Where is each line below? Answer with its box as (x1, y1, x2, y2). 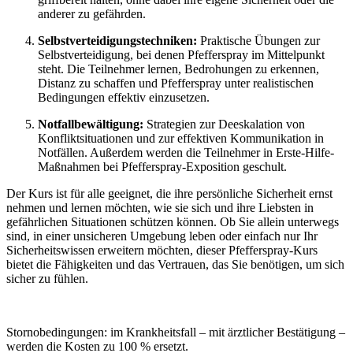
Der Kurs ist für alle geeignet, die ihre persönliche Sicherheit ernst (6, 187, 333, 201)
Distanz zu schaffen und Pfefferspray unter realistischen (38, 76, 314, 91)
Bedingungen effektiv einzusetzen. (38, 91, 210, 105)
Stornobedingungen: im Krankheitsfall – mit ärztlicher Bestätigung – (6, 325, 345, 340)
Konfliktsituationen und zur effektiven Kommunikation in (38, 132, 324, 146)
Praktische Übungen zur (197, 34, 320, 48)
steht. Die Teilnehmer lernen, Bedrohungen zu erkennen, (38, 62, 319, 76)
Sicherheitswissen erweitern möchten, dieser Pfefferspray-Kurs (6, 243, 318, 258)
